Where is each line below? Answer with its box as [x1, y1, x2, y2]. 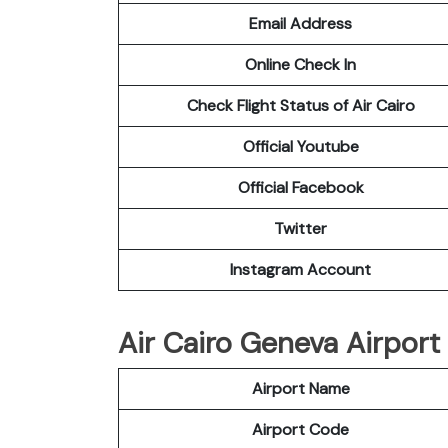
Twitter [274, 217, 327, 239]
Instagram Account [230, 258, 371, 280]
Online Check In [245, 53, 356, 75]
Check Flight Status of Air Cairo [186, 94, 415, 116]
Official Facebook [237, 176, 364, 198]
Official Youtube [242, 135, 359, 157]
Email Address [249, 12, 352, 34]
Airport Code [252, 418, 349, 440]
